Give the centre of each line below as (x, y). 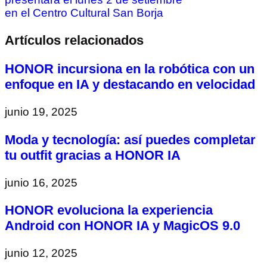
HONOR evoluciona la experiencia (109, 210)
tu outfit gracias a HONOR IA (93, 155)
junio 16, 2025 (41, 182)
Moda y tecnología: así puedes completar (130, 139)
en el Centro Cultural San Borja (84, 13)
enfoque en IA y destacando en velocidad (130, 85)
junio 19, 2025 (41, 112)
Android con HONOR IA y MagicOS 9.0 (122, 226)
